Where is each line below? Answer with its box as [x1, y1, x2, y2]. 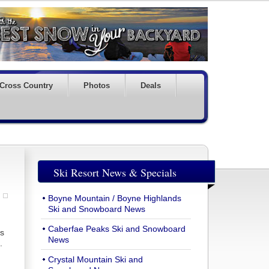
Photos [83, 81, 110, 90]
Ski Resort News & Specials [53, 165, 177, 180]
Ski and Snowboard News [48, 204, 145, 214]
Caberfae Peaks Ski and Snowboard [48, 224, 186, 234]
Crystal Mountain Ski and [48, 255, 143, 264]
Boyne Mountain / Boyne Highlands [48, 193, 181, 203]
